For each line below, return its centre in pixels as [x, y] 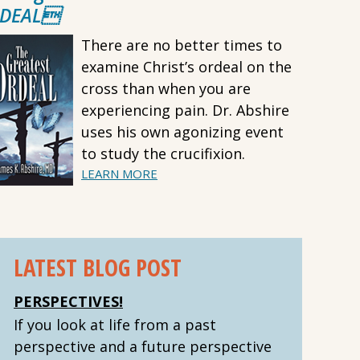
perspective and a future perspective [143, 346]
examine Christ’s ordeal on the [186, 67]
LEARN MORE [119, 174]
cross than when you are [166, 88]
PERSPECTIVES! [68, 301]
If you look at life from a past [115, 325]
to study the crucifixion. [163, 153]
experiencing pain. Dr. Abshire [185, 110]
